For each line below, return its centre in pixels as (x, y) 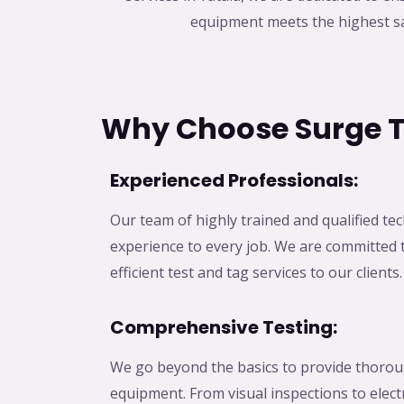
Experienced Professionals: (234, 181)
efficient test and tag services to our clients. (256, 273)
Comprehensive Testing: (224, 328)
